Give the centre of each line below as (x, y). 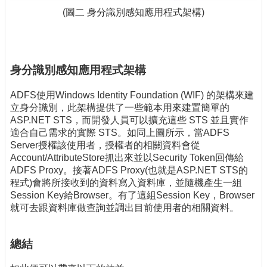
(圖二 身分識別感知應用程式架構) (133, 13)
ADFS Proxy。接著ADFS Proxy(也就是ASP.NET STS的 (129, 170)
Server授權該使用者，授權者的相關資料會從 (105, 145)
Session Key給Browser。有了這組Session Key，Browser (132, 195)
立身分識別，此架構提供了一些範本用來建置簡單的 (120, 107)
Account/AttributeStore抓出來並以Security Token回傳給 (127, 157)
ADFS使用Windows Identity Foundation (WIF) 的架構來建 (132, 95)
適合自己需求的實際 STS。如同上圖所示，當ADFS (120, 132)
